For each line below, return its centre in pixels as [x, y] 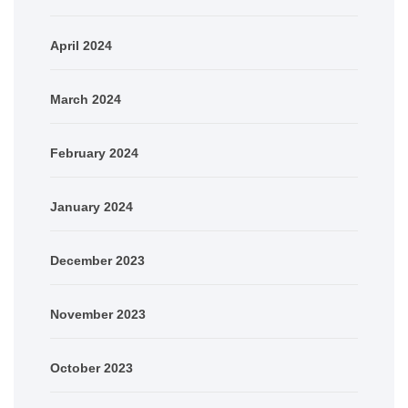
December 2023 [97, 260]
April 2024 [81, 45]
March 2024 [86, 99]
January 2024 [92, 206]
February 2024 [94, 153]
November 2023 [98, 314]
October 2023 [92, 367]
